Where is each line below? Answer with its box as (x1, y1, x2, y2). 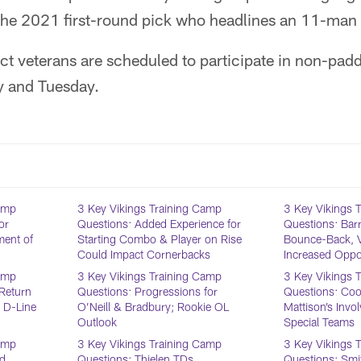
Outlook (77, 314, 118, 329)
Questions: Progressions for (77, 284, 218, 298)
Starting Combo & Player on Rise (77, 231, 243, 246)
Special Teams (283, 314, 355, 329)
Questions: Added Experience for (77, 216, 242, 230)
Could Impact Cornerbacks (77, 247, 211, 261)
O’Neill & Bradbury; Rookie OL (77, 299, 230, 313)
